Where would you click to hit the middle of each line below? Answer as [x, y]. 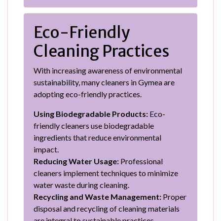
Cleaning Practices [102, 51]
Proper [174, 196]
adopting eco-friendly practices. [88, 94]
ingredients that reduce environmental [97, 137]
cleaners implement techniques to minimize [106, 173]
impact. [46, 149]
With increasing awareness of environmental [108, 70]
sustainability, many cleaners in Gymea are [104, 82]
